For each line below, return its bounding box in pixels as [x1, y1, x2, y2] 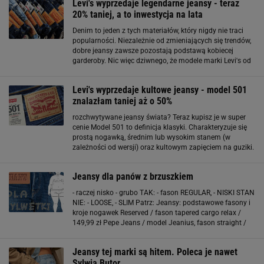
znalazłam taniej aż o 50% [72, 95, 172, 107]
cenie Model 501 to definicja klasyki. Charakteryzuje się [72, 123, 247, 131]
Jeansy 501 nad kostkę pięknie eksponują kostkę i [72, 153, 231, 161]
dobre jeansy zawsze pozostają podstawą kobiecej [72, 47, 233, 55]
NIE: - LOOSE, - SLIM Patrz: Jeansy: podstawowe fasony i [72, 199, 250, 207]
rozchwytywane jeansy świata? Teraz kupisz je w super [72, 113, 246, 121]
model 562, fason [72, 239, 128, 247]
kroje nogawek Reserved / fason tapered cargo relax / [72, 209, 241, 217]
